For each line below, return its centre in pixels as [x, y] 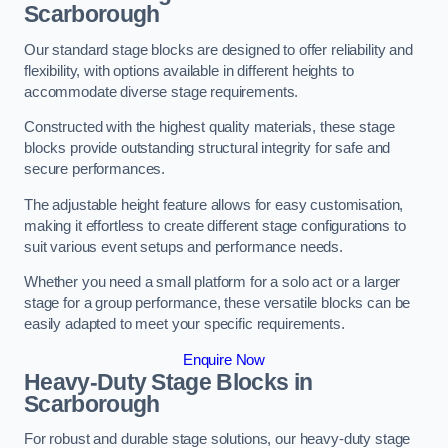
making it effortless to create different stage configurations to [215, 225]
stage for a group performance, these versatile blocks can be [217, 303]
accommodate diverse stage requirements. [161, 91]
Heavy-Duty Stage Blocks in [168, 381]
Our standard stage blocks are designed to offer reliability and [218, 49]
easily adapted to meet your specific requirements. [184, 324]
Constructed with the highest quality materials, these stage [209, 127]
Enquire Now [224, 359]
